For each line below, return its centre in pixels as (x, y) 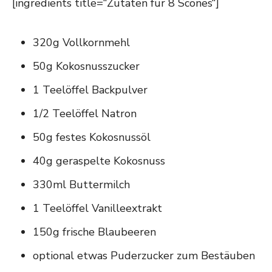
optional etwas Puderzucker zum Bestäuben (144, 255)
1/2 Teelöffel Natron (85, 113)
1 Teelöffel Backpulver (90, 90)
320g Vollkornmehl (81, 42)
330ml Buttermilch (81, 184)
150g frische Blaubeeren (94, 232)
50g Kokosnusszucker (86, 66)
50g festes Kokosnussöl (92, 137)
